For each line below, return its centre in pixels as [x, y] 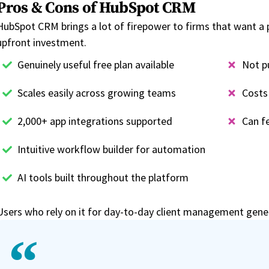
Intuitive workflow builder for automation [112, 150]
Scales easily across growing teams [97, 93]
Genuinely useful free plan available [96, 65]
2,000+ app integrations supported [95, 121]
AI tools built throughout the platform [103, 178]
